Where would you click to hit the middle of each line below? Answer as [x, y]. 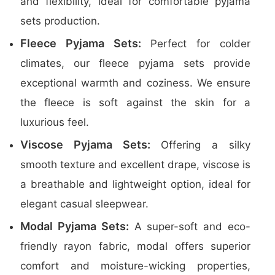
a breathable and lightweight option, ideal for [135, 184]
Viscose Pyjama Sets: [85, 145]
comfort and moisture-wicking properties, [135, 266]
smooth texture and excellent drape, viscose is [135, 165]
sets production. [60, 21]
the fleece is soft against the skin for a [135, 103]
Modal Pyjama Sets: [75, 226]
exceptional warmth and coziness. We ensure [135, 83]
